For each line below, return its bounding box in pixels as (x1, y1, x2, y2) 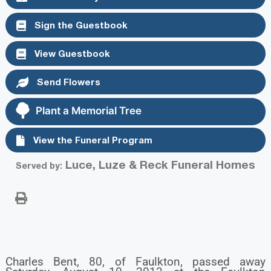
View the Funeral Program (30, 134, 152, 145)
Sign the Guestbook (31, 19, 128, 30)
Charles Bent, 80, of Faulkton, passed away (5, 254, 266, 269)
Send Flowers (34, 76, 100, 87)
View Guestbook (31, 47, 110, 59)
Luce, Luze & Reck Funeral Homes (62, 157, 255, 171)
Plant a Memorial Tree (35, 105, 142, 117)
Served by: (16, 160, 62, 171)
